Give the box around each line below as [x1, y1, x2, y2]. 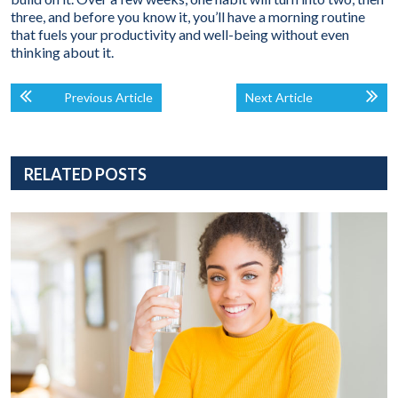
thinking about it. [11, 44, 114, 61]
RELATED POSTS [24, 164, 147, 185]
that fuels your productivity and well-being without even [11, 26, 349, 44]
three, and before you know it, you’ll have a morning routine [11, 8, 365, 26]
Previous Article [64, 90, 153, 106]
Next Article [245, 90, 313, 106]
